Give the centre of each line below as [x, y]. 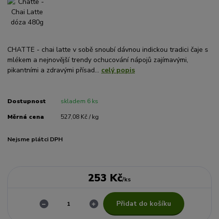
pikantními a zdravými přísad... [54, 70]
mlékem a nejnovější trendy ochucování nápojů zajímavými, [98, 60]
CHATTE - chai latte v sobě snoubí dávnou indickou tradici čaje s [108, 49]
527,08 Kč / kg [79, 117]
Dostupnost [27, 101]
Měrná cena [26, 117]
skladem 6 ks [79, 101]
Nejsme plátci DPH [35, 139]
